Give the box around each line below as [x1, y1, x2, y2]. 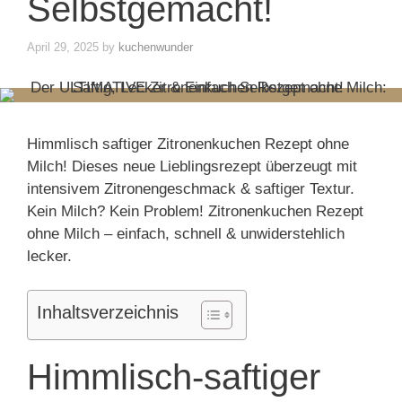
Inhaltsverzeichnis [37, 302, 179, 322]
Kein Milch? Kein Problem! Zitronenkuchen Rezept [27, 202, 363, 220]
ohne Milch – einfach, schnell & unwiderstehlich [27, 224, 345, 242]
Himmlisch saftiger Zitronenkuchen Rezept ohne [27, 135, 349, 153]
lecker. [27, 247, 72, 265]
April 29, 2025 [27, 39, 99, 54]
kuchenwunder [118, 39, 193, 54]
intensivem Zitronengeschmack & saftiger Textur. [27, 179, 354, 197]
